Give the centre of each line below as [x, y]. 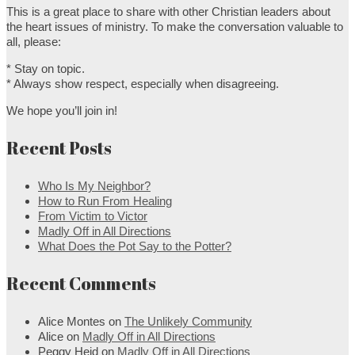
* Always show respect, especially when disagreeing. [143, 83]
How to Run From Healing [105, 200]
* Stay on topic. [46, 68]
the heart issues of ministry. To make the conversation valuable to [175, 26]
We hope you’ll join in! [62, 110]
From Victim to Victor [93, 216]
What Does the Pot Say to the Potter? [135, 246]
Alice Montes [72, 321]
